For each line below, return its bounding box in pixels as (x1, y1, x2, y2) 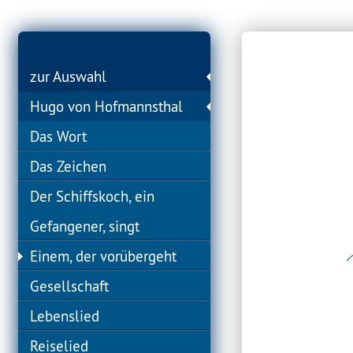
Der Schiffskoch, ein (30, 187, 155, 206)
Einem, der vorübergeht (30, 247, 177, 266)
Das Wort (30, 127, 87, 146)
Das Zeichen (30, 157, 107, 176)
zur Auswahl (30, 67, 107, 86)
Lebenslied (30, 307, 100, 325)
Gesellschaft (30, 277, 110, 295)
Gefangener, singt (30, 217, 140, 236)
